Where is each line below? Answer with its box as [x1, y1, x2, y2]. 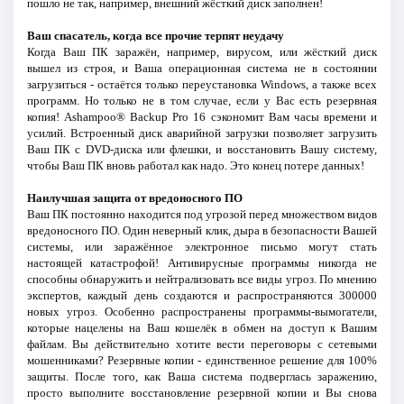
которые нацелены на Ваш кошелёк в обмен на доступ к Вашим [26, 320, 378, 335]
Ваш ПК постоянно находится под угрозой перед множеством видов [26, 207, 378, 221]
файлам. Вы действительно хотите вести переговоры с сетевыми [26, 336, 378, 351]
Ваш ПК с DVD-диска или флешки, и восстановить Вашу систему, [26, 142, 378, 156]
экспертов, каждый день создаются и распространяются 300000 [26, 288, 378, 302]
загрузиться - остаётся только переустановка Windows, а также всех [26, 77, 378, 91]
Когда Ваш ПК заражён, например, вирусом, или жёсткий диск [26, 44, 378, 59]
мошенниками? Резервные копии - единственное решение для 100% [26, 353, 378, 367]
